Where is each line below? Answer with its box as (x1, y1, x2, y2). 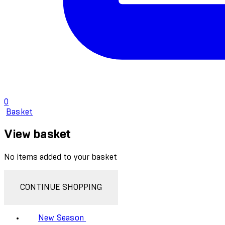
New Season (38, 213, 84, 222)
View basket (4, 128, 71, 141)
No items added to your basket (4, 153, 117, 161)
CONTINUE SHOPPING (20, 183, 102, 191)
